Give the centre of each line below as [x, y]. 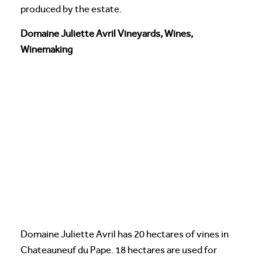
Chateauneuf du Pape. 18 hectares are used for [119, 250]
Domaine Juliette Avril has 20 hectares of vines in [125, 234]
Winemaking [46, 49]
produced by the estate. [71, 9]
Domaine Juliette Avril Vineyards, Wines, [107, 33]
